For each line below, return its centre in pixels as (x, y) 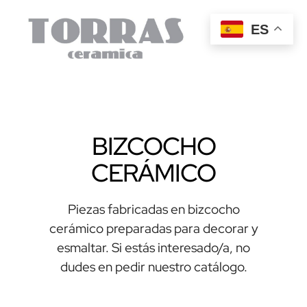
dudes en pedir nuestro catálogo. (153, 267)
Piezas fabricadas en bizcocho (153, 210)
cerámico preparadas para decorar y (153, 229)
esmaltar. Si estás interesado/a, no (153, 248)
